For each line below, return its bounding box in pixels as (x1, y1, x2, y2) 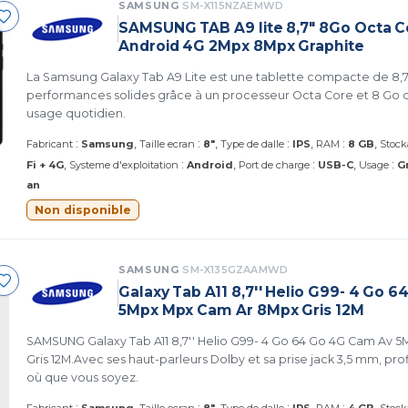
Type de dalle (220, 138, 284, 150)
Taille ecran (139, 138, 195, 150)
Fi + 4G (26, 158, 64, 171)
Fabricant (26, 138, 73, 150)
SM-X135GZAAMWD (182, 263, 289, 276)
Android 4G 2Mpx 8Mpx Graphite (118, 37, 364, 55)
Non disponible (35, 203, 131, 217)
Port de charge (239, 158, 310, 171)
